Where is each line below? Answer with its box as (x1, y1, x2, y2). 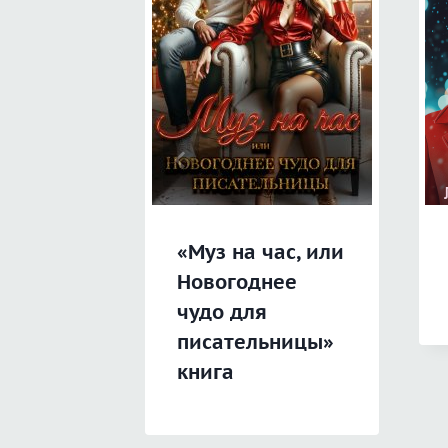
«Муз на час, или (177, 239, 344, 266)
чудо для (177, 299, 267, 326)
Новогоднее (177, 269, 297, 296)
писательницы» (177, 329, 334, 356)
